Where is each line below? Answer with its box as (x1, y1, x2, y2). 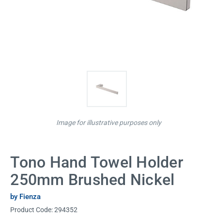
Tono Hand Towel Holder (10, 153, 183, 172)
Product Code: (10, 205, 55, 214)
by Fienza (10, 192, 41, 201)
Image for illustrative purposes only (56, 119, 161, 127)
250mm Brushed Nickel (10, 170, 175, 189)
